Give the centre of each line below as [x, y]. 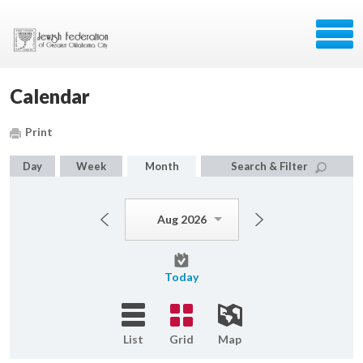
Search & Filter [269, 166]
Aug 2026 [181, 219]
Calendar [50, 96]
